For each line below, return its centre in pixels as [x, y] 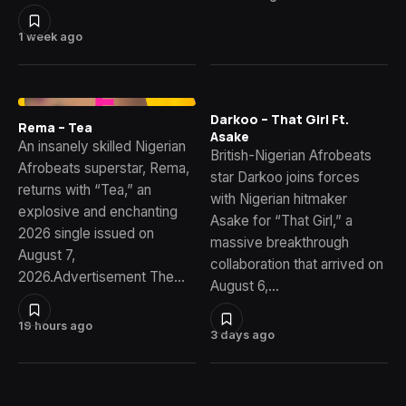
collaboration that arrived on [297, 264]
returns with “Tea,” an [85, 190]
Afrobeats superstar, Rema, [104, 169]
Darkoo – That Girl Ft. [280, 119]
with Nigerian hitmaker [279, 198]
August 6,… [245, 285]
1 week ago [50, 36]
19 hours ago [55, 326]
